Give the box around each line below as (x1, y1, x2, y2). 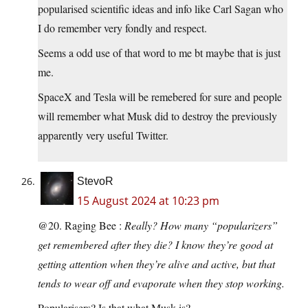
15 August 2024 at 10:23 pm (77, 193, 219, 209)
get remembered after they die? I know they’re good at (38, 237, 273, 252)
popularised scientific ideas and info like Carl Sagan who (38, 1, 283, 16)
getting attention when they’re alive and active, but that (38, 256, 275, 272)
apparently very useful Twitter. (38, 128, 168, 143)
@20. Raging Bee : (38, 218, 124, 233)
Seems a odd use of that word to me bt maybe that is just (38, 45, 280, 60)
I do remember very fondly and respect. (38, 21, 207, 36)
